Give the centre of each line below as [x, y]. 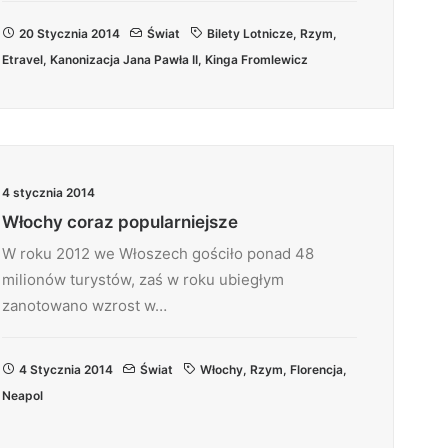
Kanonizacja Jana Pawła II [124, 59]
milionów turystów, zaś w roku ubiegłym [143, 279]
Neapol [22, 395]
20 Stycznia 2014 [69, 33]
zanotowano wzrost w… [84, 305]
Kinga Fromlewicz [256, 59]
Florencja [316, 369]
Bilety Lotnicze [250, 33]
